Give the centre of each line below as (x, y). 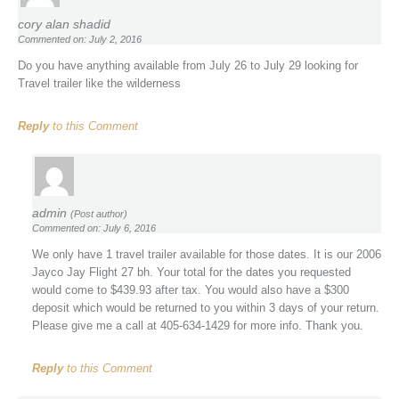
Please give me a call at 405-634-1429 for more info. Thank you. (198, 325)
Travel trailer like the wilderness (99, 83)
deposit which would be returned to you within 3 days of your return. (206, 307)
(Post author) (99, 213)
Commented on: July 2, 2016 (80, 39)
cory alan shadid (64, 24)
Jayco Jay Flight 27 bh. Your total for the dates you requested (191, 272)
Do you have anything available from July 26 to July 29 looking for (188, 65)
